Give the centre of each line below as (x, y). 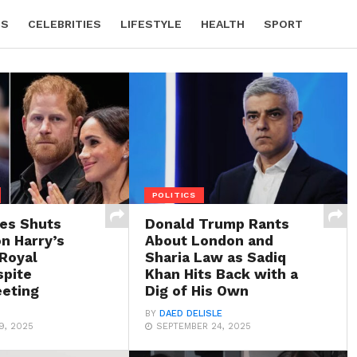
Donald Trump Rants (218, 224)
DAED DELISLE (191, 313)
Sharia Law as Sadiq (216, 257)
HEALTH (223, 24)
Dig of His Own (197, 290)
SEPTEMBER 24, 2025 (204, 326)
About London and (210, 240)
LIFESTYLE (151, 24)
